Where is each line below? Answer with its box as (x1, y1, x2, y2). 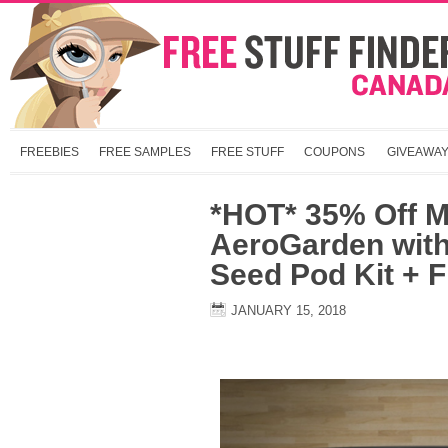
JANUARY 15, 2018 (231, 303, 346, 318)
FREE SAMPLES (99, 145, 191, 159)
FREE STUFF (211, 145, 284, 159)
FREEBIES (20, 145, 79, 159)
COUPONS (304, 145, 365, 159)
